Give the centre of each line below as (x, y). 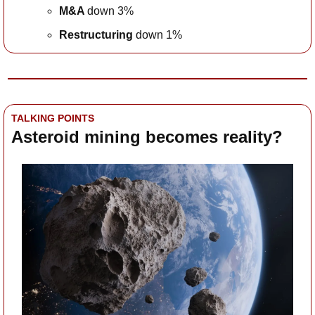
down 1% (157, 35)
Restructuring (96, 35)
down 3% (110, 11)
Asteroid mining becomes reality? (147, 137)
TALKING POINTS (53, 118)
